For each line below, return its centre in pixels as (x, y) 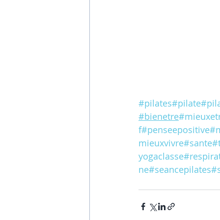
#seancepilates (180, 170)
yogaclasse (161, 156)
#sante (198, 143)
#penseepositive (176, 130)
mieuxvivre (161, 143)
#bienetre (159, 117)
